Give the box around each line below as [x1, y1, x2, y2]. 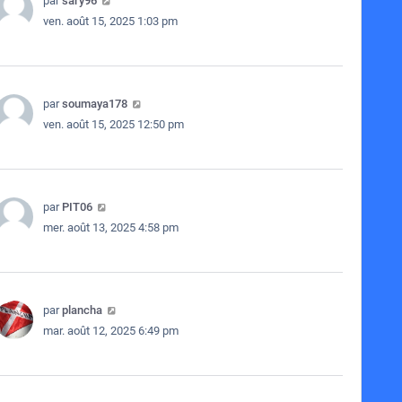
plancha [61, 303, 102, 317]
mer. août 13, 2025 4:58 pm [42, 221, 179, 234]
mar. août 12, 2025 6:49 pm [42, 324, 179, 337]
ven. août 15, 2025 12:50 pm [42, 118, 184, 131]
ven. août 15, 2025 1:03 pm [42, 14, 178, 28]
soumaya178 [61, 97, 127, 110]
